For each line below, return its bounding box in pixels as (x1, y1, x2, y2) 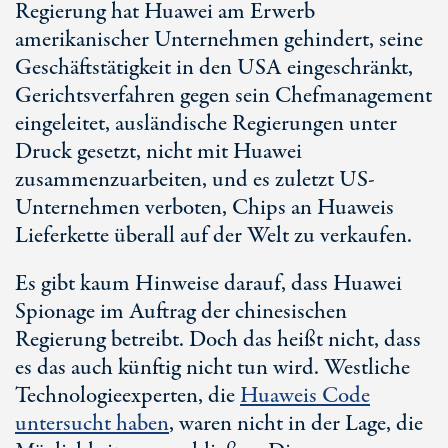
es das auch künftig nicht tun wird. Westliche (15, 352, 410, 384)
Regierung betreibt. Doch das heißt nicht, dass (15, 324, 421, 356)
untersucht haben (15, 408, 169, 440)
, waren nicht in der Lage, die (169, 408, 423, 440)
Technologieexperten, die (15, 380, 240, 412)
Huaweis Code (240, 380, 370, 412)
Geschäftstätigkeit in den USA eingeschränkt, (15, 52, 413, 84)
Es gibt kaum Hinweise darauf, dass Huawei (15, 268, 402, 300)
